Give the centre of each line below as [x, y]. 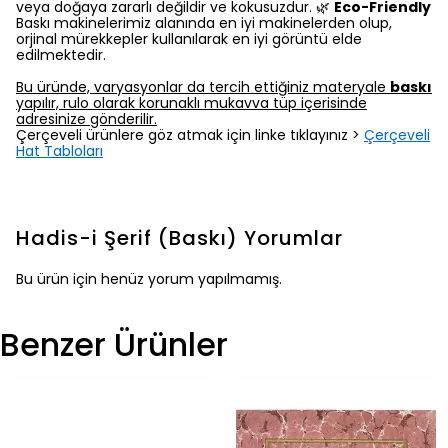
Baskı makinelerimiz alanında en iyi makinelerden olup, [204, 23]
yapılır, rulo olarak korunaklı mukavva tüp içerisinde [191, 103]
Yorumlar [293, 238]
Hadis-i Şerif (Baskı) [127, 238]
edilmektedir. [61, 55]
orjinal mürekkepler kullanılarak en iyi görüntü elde [189, 39]
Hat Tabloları [59, 151]
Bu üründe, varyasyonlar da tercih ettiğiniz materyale [203, 87]
